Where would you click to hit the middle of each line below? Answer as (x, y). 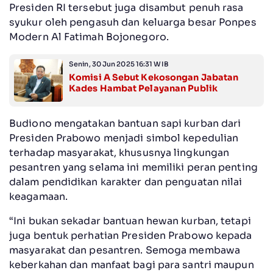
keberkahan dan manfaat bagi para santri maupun (132, 264)
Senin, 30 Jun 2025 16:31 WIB (119, 64)
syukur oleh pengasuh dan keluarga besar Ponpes (133, 22)
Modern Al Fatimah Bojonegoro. (89, 37)
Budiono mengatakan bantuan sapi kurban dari (125, 123)
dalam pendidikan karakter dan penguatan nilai (126, 182)
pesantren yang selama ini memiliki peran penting (133, 167)
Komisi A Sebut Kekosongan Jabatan (154, 77)
